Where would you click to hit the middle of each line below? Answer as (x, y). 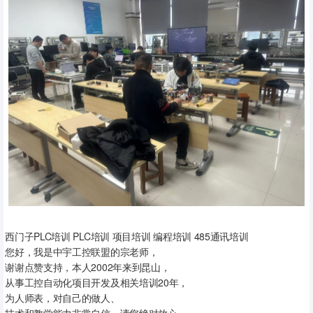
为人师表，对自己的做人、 (63, 297)
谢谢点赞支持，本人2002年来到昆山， (88, 267)
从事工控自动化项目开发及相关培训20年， (97, 282)
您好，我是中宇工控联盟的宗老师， (82, 251)
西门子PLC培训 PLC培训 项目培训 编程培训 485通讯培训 (127, 236)
